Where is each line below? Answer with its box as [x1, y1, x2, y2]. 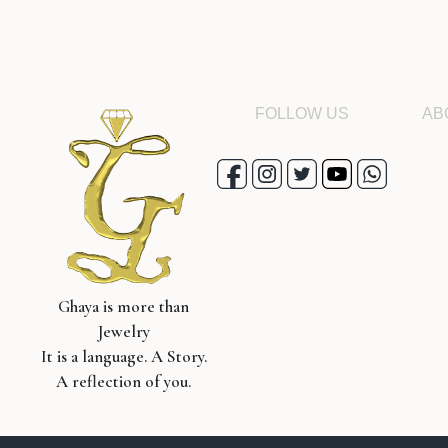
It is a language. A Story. [40, 346, 207, 368]
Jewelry [97, 321, 150, 343]
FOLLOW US [254, 105, 349, 123]
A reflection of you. [56, 371, 192, 393]
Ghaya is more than [58, 296, 190, 318]
